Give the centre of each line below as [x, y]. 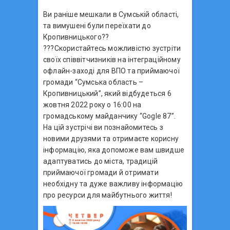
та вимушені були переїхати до [97, 25]
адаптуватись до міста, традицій [101, 161]
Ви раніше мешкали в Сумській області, [111, 14]
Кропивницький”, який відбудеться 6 [107, 93]
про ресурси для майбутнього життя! [108, 195]
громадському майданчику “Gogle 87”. [109, 116]
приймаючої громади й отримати [101, 172]
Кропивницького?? [76, 37]
